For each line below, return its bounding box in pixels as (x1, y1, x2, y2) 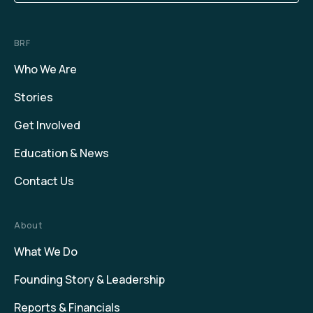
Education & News (14, 145, 109, 161)
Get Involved (14, 117, 80, 133)
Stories (14, 89, 53, 105)
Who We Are (14, 61, 77, 78)
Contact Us (14, 173, 74, 189)
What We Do (14, 244, 78, 260)
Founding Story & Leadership (14, 272, 165, 288)
